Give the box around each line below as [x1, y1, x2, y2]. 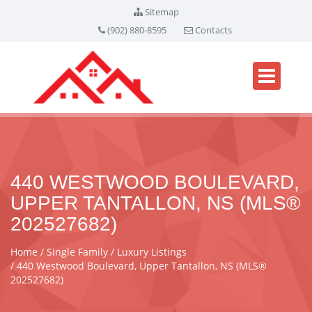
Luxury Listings [117, 245, 187, 258]
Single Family [47, 245, 111, 258]
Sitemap [144, 6, 179, 18]
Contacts [194, 24, 232, 36]
